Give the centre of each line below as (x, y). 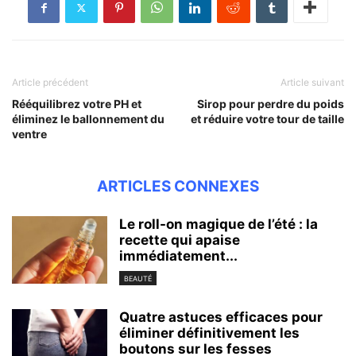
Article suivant (312, 83)
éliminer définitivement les (209, 333)
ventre (29, 134)
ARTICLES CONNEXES (178, 187)
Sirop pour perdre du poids (271, 104)
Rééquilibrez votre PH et (77, 104)
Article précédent (50, 83)
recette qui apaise (180, 240)
